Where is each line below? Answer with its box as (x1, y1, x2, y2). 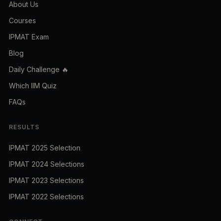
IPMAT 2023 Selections (9, 176, 84, 185)
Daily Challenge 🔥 (9, 65, 69, 74)
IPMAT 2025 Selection (9, 144, 80, 152)
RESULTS (9, 123, 39, 131)
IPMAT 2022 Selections (9, 192, 84, 201)
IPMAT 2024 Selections (9, 160, 84, 169)
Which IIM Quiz (9, 81, 57, 90)
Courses (9, 16, 36, 25)
